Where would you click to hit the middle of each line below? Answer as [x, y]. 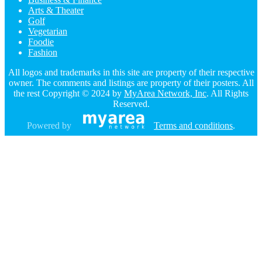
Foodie [41, 42]
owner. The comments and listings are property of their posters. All [131, 83]
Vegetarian [48, 32]
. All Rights [227, 94]
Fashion [43, 53]
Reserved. [131, 104]
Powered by [49, 126]
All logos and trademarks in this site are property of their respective [131, 73]
